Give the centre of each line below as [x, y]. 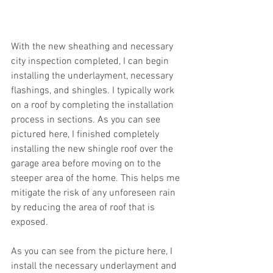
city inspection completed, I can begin [91, 62]
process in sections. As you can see [87, 120]
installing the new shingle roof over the [93, 150]
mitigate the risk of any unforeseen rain [94, 193]
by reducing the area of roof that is [84, 208]
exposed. [30, 223]
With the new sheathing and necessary [93, 47]
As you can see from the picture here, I [93, 252]
